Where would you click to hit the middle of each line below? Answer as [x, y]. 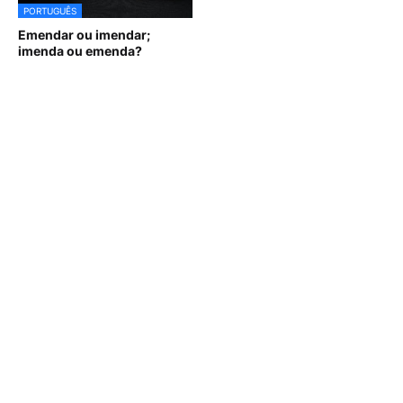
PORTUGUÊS [50, 10]
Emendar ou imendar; [84, 34]
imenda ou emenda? [80, 50]
